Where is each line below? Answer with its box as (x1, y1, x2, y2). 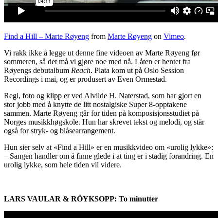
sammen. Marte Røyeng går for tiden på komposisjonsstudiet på (4, 109, 199, 118)
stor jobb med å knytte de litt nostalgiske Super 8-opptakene (4, 100, 187, 109)
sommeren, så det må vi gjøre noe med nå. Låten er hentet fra (4, 57, 191, 66)
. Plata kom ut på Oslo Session (91, 66, 184, 75)
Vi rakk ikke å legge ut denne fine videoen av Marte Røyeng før (4, 49, 200, 57)
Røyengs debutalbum (4, 66, 71, 75)
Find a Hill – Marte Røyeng (4, 32, 89, 41)
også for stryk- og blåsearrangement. (4, 127, 115, 135)
